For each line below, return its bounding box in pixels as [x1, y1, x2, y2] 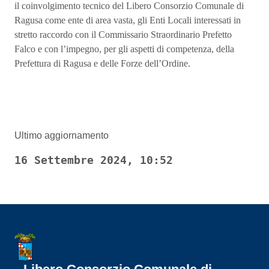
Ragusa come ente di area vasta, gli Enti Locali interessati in [14, 15, 241, 25]
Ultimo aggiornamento [14, 130, 109, 141]
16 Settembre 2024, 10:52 [14, 154, 173, 166]
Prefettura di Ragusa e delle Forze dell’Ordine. [14, 58, 190, 68]
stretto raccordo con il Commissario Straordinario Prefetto [14, 29, 232, 40]
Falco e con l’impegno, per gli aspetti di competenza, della [14, 44, 234, 54]
